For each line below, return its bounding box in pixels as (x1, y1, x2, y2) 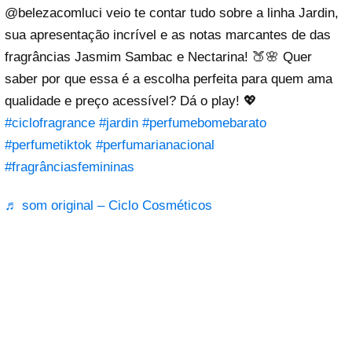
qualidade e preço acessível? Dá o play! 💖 (5, 93, 257, 108)
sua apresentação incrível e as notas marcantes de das (5, 27, 331, 42)
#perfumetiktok (5, 137, 92, 152)
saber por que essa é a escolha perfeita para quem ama (5, 71, 332, 86)
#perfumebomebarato (142, 115, 266, 130)
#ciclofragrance (5, 115, 95, 130)
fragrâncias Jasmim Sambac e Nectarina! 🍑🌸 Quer (5, 49, 312, 64)
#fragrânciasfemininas (5, 159, 134, 174)
